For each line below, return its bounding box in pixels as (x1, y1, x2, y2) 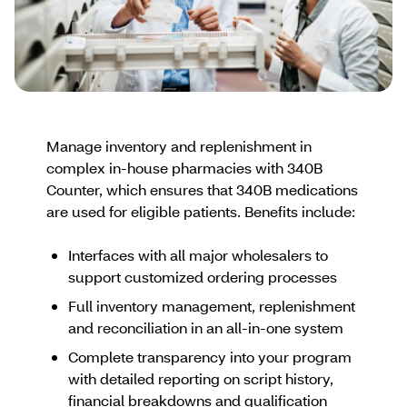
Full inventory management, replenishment (67, 296, 355, 315)
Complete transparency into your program (67, 347, 352, 366)
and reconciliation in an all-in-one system (67, 318, 343, 337)
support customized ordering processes (67, 267, 337, 286)
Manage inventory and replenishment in (45, 136, 312, 155)
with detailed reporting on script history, (67, 369, 333, 388)
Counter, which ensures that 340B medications (45, 180, 358, 199)
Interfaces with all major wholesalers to (67, 245, 328, 264)
